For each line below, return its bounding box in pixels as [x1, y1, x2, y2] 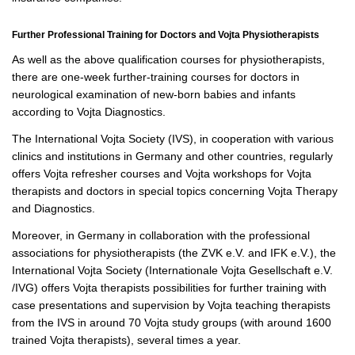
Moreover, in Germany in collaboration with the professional [12, 228, 310, 242]
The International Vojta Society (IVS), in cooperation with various [12, 132, 334, 145]
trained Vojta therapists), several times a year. [12, 333, 241, 346]
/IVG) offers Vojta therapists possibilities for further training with [12, 281, 326, 294]
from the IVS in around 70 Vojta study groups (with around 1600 [12, 315, 331, 329]
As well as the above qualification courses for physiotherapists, [12, 52, 325, 66]
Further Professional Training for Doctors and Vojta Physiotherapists [12, 29, 319, 40]
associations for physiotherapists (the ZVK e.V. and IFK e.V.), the [12, 246, 336, 259]
